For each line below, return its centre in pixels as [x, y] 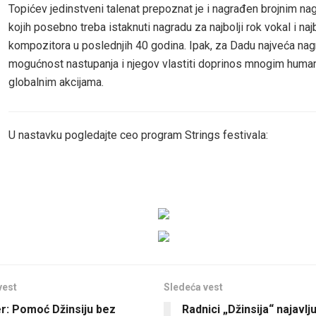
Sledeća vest [193, 287]
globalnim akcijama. [56, 83]
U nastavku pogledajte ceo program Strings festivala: [138, 135]
